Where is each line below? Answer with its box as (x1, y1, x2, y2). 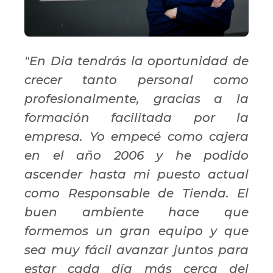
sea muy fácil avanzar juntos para (24, 242, 249, 257)
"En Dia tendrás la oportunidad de (24, 53, 249, 68)
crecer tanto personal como (24, 72, 249, 87)
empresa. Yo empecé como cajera (24, 129, 249, 144)
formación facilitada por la (24, 110, 249, 125)
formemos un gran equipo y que (24, 223, 249, 238)
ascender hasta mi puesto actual (24, 166, 249, 182)
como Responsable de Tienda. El (24, 185, 249, 200)
